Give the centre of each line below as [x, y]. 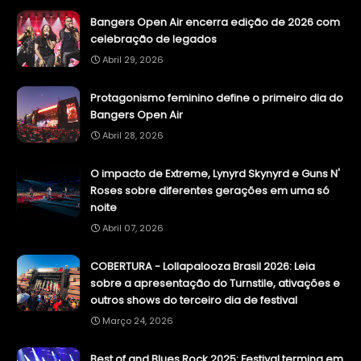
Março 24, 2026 [138, 321]
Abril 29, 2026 [133, 60]
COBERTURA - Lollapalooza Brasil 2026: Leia [203, 267]
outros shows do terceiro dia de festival [194, 301]
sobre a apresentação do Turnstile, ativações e [215, 284]
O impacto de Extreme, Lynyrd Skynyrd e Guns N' [215, 174]
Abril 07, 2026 [133, 228]
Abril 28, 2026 [133, 136]
